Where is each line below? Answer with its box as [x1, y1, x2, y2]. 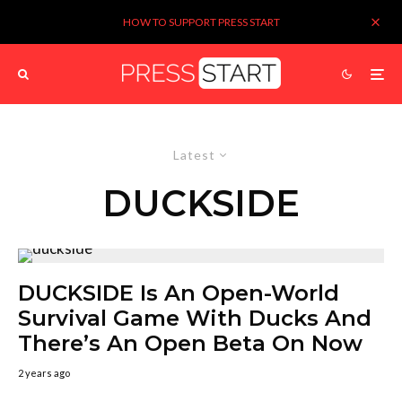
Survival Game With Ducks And [18, 305, 371, 331]
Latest [173, 147, 215, 162]
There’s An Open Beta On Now [18, 330, 363, 356]
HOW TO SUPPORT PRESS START [122, 15, 280, 29]
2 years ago [18, 367, 70, 379]
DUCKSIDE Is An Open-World [18, 280, 339, 306]
